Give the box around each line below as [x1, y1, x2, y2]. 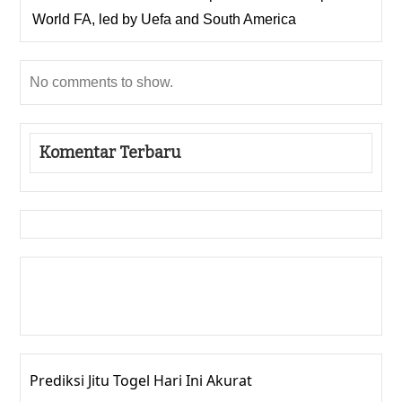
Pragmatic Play [30, 299, 132, 319]
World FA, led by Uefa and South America [32, 12, 297, 28]
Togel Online [135, 299, 221, 319]
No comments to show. [30, 74, 174, 91]
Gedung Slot [30, 274, 115, 294]
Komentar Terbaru [39, 143, 182, 163]
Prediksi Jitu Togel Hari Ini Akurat [30, 371, 253, 391]
